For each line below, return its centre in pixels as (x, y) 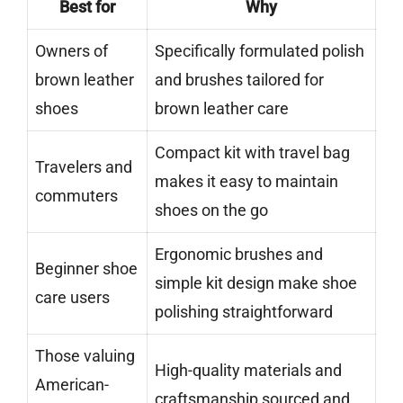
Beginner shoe (86, 269)
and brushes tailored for (239, 80)
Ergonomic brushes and (239, 255)
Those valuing (85, 356)
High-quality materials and (248, 371)
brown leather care (222, 109)
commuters (76, 196)
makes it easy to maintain (246, 182)
